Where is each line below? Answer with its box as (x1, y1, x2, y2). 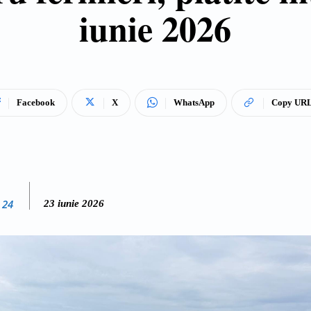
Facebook (17, 97, 55, 108)
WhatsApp (174, 97, 215, 108)
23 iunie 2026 (44, 197, 104, 209)
